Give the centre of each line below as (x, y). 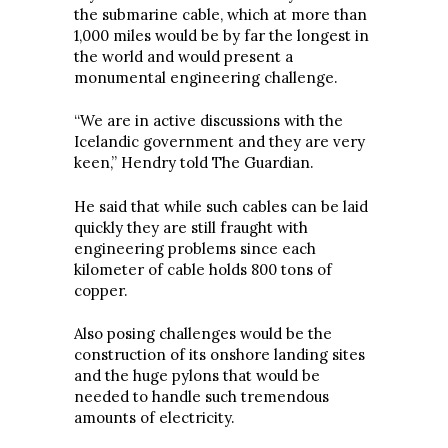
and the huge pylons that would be (197, 376)
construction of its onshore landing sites (219, 355)
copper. (101, 290)
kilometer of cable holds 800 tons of (203, 269)
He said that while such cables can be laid (221, 206)
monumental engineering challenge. (206, 77)
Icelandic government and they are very (219, 142)
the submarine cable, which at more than (220, 14)
